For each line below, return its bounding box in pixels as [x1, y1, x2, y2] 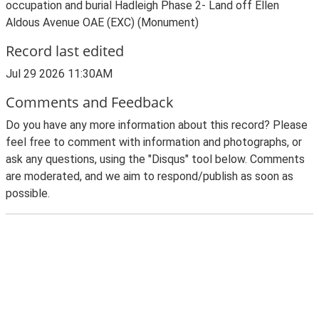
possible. [6, 187, 50, 200]
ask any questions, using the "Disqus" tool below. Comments [6, 152, 305, 166]
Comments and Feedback [6, 93, 174, 112]
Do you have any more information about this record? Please [6, 118, 308, 132]
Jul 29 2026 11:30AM [6, 67, 113, 80]
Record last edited [6, 41, 124, 61]
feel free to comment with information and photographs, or [6, 135, 302, 149]
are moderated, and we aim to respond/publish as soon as [6, 169, 293, 183]
